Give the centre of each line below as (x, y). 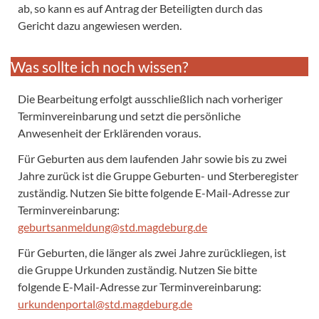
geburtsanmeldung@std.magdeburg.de (113, 226)
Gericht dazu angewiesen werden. (100, 25)
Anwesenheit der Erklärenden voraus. (109, 132)
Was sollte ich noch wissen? (99, 66)
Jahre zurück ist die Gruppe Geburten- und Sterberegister (158, 175)
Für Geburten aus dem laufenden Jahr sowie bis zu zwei (152, 158)
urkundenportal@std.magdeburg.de (105, 303)
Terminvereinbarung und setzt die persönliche (129, 115)
